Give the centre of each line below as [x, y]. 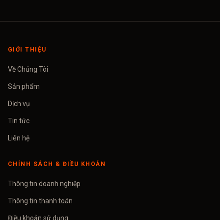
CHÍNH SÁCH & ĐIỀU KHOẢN [57, 164]
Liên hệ [19, 138]
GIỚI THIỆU [27, 50]
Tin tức [19, 121]
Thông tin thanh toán [40, 201]
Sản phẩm [24, 86]
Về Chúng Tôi [28, 69]
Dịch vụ [19, 104]
